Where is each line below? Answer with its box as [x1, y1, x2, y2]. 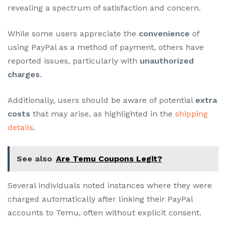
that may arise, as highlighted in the [30, 108, 175, 119]
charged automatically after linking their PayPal [8, 194, 193, 204]
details [8, 122, 33, 132]
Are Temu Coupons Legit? [56, 153, 162, 163]
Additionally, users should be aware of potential [8, 95, 195, 105]
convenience [139, 28, 190, 38]
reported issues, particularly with [8, 55, 140, 66]
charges [8, 69, 40, 79]
